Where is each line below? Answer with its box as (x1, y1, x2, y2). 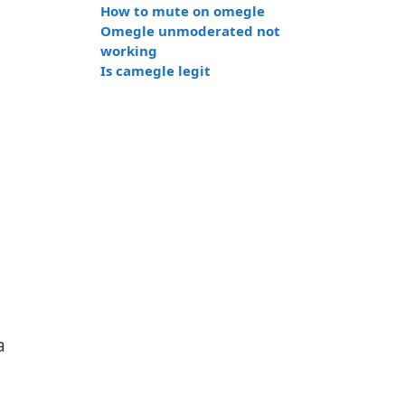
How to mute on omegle (100, 2, 265, 20)
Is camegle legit (100, 61, 211, 80)
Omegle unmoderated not (100, 22, 280, 40)
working (100, 42, 157, 60)
